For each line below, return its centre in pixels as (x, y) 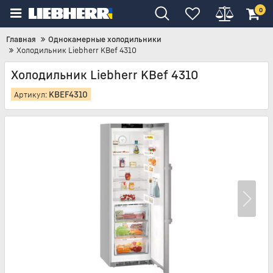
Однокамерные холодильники (105, 39)
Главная (21, 39)
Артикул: (31, 94)
